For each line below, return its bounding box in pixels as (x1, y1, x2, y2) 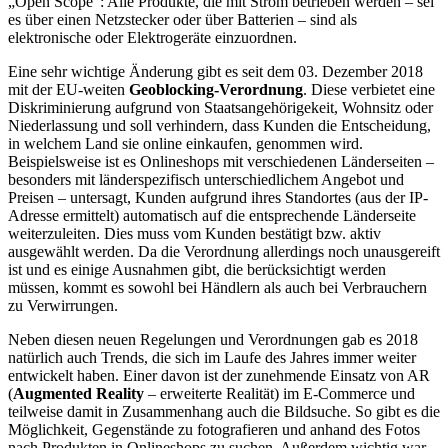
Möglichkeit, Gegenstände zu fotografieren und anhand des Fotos (8, 420, 420, 438)
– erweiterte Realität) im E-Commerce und (144, 384, 415, 402)
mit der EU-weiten (8, 80, 129, 98)
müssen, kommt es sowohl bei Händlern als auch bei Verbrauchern (8, 278, 427, 296)
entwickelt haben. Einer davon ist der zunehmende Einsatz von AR (8, 366, 430, 384)
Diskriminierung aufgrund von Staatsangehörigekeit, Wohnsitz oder (8, 98, 433, 116)
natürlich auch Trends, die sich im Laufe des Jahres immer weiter (8, 348, 416, 366)
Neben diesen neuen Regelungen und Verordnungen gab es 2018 (8, 330, 418, 348)
